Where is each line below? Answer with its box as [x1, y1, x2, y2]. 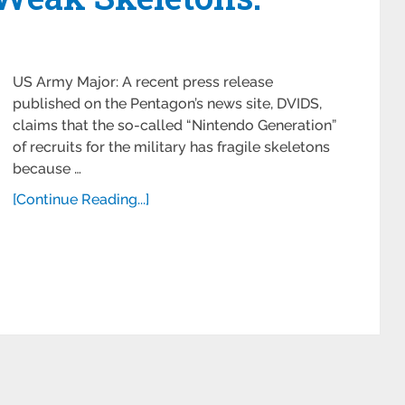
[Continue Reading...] [13, 191, 149, 208]
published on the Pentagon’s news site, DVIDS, [13, 95, 322, 112]
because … [13, 160, 81, 177]
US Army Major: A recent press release [13, 73, 273, 90]
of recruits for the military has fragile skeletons [13, 138, 330, 155]
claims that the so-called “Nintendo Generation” [13, 117, 336, 134]
